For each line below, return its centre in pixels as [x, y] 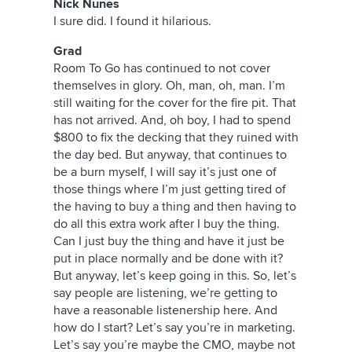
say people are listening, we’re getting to [165, 293]
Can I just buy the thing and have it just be [169, 241]
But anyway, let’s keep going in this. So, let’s [175, 276]
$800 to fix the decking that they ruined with [176, 137]
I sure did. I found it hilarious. [132, 21]
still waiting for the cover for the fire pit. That [175, 103]
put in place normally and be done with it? [168, 258]
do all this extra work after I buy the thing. [167, 224]
